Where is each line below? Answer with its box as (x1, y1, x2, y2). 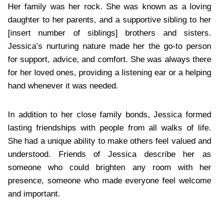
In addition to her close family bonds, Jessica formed (8, 109, 211, 119)
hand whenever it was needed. (8, 81, 118, 90)
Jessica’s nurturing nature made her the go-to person (8, 41, 211, 51)
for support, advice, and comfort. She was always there (8, 54, 211, 64)
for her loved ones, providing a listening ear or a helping (8, 67, 211, 77)
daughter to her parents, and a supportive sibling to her (8, 15, 211, 24)
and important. (8, 189, 60, 198)
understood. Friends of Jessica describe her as (8, 149, 211, 159)
